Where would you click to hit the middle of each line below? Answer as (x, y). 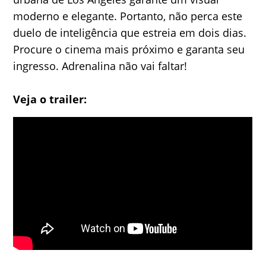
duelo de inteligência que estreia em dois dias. (130, 33)
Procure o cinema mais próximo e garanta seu (129, 49)
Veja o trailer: (50, 99)
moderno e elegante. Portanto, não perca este (128, 16)
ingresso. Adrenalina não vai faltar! (100, 66)
